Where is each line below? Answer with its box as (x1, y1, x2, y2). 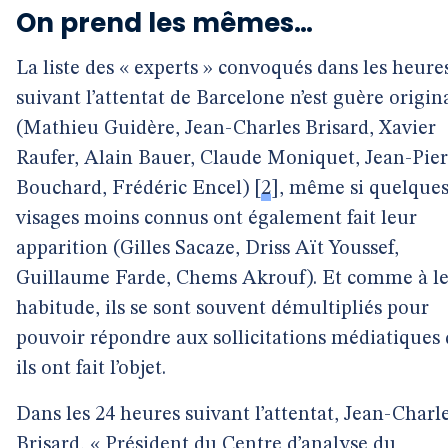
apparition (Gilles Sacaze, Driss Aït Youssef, (16, 239, 399, 259)
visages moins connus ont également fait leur (16, 209, 417, 229)
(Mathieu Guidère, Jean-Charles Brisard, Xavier (16, 119, 436, 139)
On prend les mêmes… (16, 5, 313, 41)
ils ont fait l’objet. (16, 359, 166, 379)
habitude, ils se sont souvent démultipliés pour (16, 299, 429, 319)
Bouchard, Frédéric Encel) (16, 179, 249, 199)
